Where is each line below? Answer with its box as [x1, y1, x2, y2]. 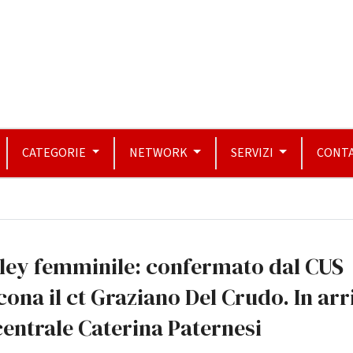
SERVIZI [230, 144, 276, 162]
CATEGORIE [22, 144, 89, 162]
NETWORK [129, 144, 191, 162]
